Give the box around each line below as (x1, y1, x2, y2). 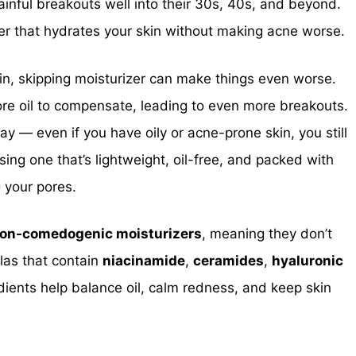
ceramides (193, 253, 264, 269)
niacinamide (103, 253, 185, 269)
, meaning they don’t (202, 226, 332, 242)
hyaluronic (272, 253, 343, 269)
